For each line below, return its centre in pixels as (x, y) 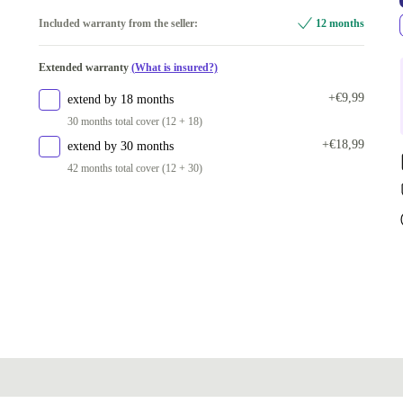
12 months (340, 23)
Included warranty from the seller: (118, 23)
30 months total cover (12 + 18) (134, 121)
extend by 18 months (120, 99)
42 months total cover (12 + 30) (134, 168)
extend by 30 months (120, 146)
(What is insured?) (174, 67)
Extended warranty (85, 67)
